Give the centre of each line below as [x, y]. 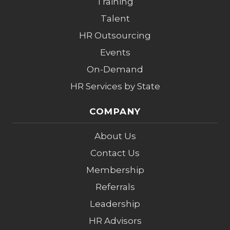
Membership [115, 170]
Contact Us [115, 153]
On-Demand [115, 69]
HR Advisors [115, 221]
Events [115, 52]
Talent [115, 18]
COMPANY [115, 111]
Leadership [115, 204]
